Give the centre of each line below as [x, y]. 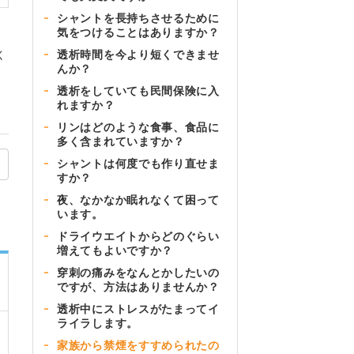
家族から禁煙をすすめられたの [138, 345]
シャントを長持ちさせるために [138, 18]
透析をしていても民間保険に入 [138, 90]
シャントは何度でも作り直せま [138, 163]
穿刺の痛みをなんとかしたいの [138, 272]
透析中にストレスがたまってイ [138, 309]
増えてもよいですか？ [115, 250]
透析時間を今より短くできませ [138, 54]
